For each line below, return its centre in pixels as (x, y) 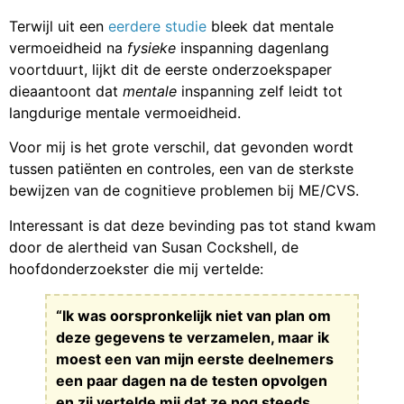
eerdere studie (157, 26)
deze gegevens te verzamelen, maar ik (193, 337)
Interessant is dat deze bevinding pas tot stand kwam (193, 225)
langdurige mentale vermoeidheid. (125, 112)
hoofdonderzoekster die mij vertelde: (136, 268)
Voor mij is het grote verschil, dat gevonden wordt (181, 147)
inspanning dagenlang (255, 47)
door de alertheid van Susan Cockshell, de (154, 247)
